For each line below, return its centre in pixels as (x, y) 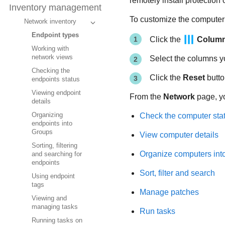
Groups (42, 132)
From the (146, 97)
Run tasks (157, 211)
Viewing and (49, 199)
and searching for (57, 154)
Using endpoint (53, 177)
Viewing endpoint (56, 93)
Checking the (51, 71)
